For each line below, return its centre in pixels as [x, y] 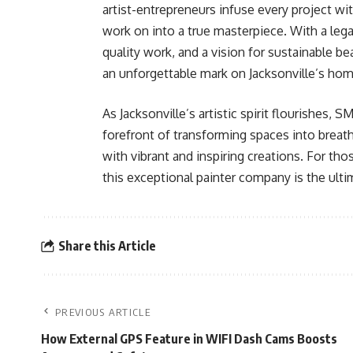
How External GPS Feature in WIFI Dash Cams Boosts [189, 339]
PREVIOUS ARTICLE [103, 312]
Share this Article [107, 245]
